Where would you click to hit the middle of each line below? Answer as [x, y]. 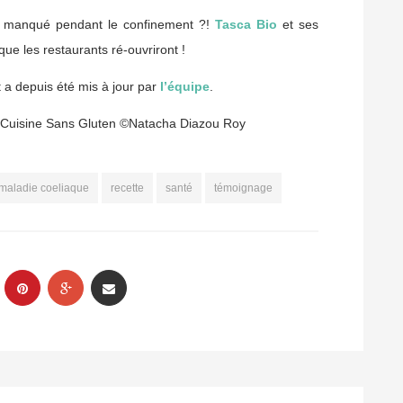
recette [127, 188]
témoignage [243, 188]
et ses [298, 25]
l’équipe [185, 87]
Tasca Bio [246, 25]
